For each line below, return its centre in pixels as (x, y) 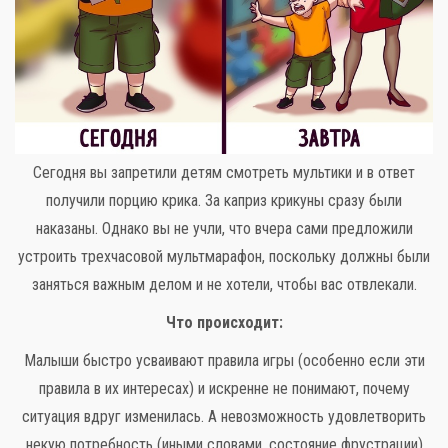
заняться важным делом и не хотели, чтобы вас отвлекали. (224, 285)
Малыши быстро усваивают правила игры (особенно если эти (224, 361)
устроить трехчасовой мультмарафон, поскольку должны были (224, 257)
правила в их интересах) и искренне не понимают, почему (224, 389)
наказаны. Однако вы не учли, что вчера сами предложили (224, 229)
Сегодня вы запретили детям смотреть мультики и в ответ (224, 173)
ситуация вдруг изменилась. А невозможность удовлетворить (224, 417)
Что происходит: (224, 323)
